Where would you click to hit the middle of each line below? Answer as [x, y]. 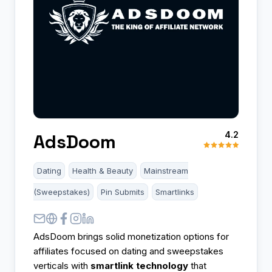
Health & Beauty [103, 170]
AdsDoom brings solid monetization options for [131, 236]
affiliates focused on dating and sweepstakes [128, 251]
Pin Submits [123, 192]
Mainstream [166, 170]
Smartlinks [175, 192]
